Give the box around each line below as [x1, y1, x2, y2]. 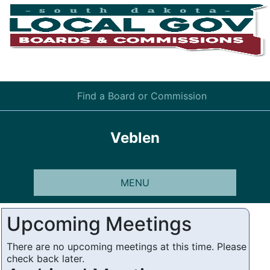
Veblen [110, 129, 160, 146]
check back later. [7, 252, 85, 265]
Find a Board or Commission [77, 90, 207, 102]
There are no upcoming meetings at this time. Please [7, 240, 247, 253]
